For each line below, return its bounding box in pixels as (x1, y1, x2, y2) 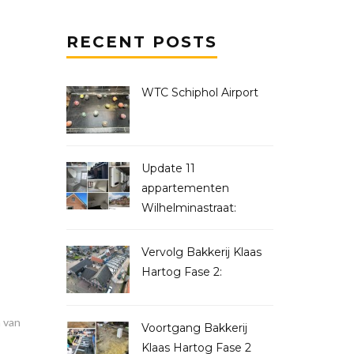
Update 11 (141, 161, 195, 175)
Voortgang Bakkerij (141, 321, 247, 335)
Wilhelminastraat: (141, 201, 236, 215)
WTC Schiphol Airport (141, 85, 258, 100)
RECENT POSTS (66, 32, 217, 51)
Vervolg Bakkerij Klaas (141, 245, 262, 259)
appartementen (141, 181, 229, 195)
